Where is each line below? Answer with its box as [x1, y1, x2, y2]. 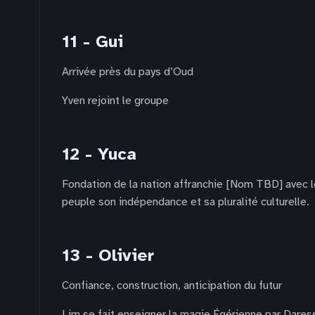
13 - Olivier [62, 245, 154, 266]
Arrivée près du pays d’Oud [62, 65, 193, 79]
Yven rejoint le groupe [62, 94, 169, 108]
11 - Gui [62, 31, 123, 52]
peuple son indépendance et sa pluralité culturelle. [62, 195, 309, 209]
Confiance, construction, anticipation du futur [62, 278, 282, 292]
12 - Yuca [62, 143, 136, 165]
